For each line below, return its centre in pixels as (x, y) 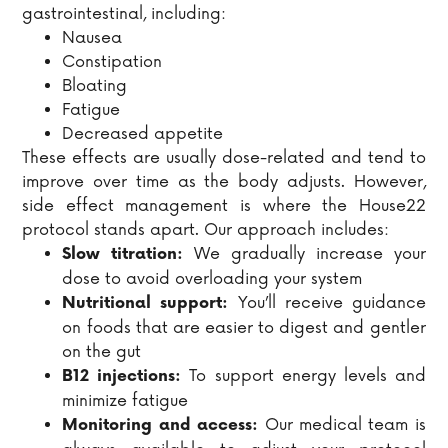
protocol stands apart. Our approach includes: (206, 230)
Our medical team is (345, 425)
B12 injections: (122, 377)
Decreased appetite (143, 134)
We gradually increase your (310, 254)
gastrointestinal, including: (124, 14)
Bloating (95, 86)
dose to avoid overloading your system (212, 279)
